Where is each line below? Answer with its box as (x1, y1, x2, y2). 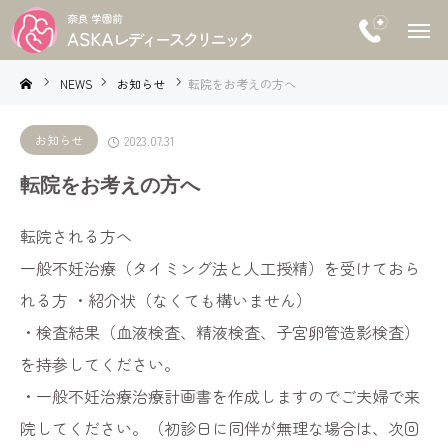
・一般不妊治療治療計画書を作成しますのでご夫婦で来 (20, 384, 420, 408)
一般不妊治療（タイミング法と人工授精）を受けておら (20, 256, 420, 280)
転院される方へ (20, 224, 132, 248)
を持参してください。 (20, 352, 180, 376)
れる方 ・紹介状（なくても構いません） (20, 288, 312, 312)
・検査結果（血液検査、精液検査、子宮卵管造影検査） (20, 320, 420, 344)
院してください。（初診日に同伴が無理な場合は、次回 (20, 416, 420, 440)
